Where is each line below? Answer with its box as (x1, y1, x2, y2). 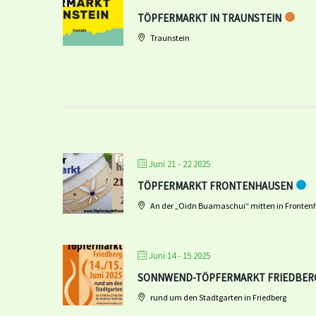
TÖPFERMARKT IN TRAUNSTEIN (138, 11, 281, 25)
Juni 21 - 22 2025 (149, 158, 210, 170)
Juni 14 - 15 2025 (149, 250, 210, 262)
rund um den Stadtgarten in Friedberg (149, 292, 286, 303)
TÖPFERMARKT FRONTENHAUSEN (138, 179, 293, 193)
